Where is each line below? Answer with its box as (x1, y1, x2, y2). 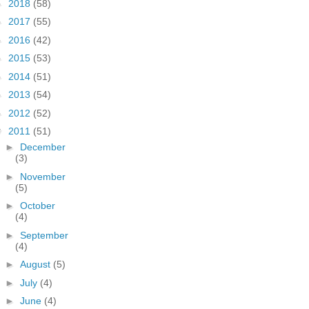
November (19, 170, 66, 182)
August (19, 259, 53, 270)
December (19, 141, 66, 152)
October (19, 200, 55, 211)
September (19, 229, 68, 241)
